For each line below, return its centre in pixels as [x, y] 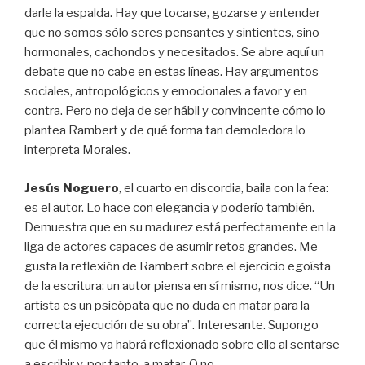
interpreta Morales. [77, 150]
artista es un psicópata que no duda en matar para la [167, 305]
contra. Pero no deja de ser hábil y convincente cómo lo [175, 111]
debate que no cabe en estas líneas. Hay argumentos [172, 72]
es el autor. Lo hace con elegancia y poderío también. [169, 207]
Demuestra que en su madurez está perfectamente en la [180, 227]
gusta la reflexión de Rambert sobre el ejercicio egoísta [178, 266]
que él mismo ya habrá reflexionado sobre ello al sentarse [182, 344]
